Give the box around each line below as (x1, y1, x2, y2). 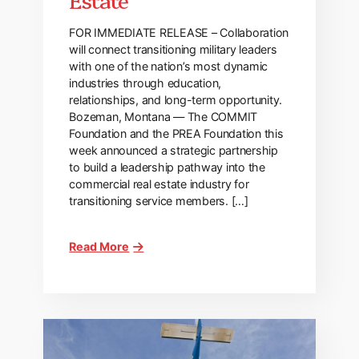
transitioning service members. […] (69, 193, 248, 208)
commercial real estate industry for (69, 176, 249, 191)
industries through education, (69, 75, 222, 90)
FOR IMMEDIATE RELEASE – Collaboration (69, 25, 289, 39)
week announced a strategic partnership (69, 143, 278, 157)
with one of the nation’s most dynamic (69, 58, 268, 73)
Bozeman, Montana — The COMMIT (69, 109, 258, 123)
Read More (69, 239, 130, 253)
